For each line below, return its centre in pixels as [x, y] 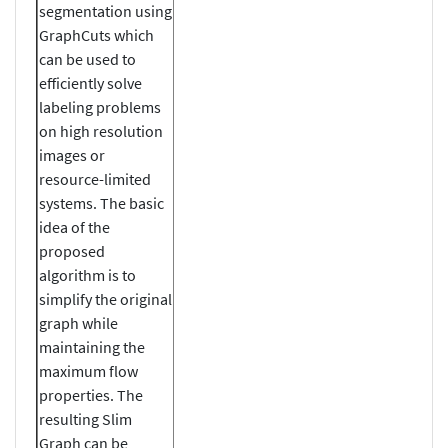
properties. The [91, 394]
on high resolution [101, 130]
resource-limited [95, 178]
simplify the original [105, 298]
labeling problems [100, 106]
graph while [78, 322]
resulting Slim [85, 418]
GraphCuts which [96, 34]
